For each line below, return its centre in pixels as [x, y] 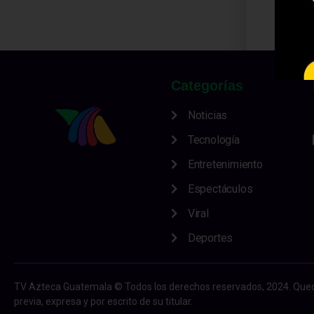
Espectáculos [220, 189]
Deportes [210, 238]
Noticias [207, 116]
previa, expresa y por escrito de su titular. [103, 302]
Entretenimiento [225, 165]
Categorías [207, 86]
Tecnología [213, 140]
